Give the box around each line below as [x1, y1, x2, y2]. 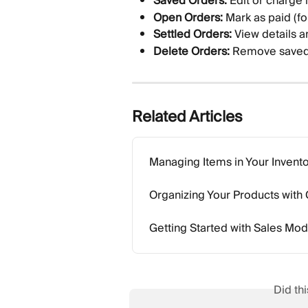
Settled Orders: [153, 25, 232, 45]
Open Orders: [153, 8, 223, 27]
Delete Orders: [153, 41, 230, 61]
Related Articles [132, 104, 243, 131]
